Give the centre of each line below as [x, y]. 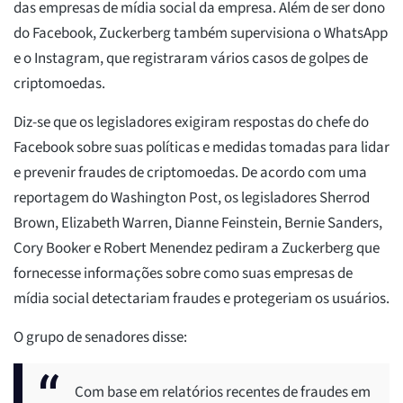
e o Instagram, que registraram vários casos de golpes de [191, 58]
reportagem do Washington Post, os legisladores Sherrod [192, 197]
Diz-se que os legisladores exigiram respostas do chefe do [191, 122]
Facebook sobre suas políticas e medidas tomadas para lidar [201, 147]
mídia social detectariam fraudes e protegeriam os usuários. [201, 298]
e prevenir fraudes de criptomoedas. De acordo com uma [190, 172]
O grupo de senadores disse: [100, 337]
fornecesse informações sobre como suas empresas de [183, 273]
